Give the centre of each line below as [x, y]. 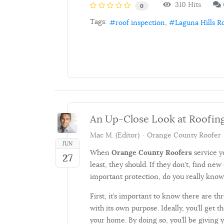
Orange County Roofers [152, 153]
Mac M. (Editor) [115, 135]
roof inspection [140, 22]
